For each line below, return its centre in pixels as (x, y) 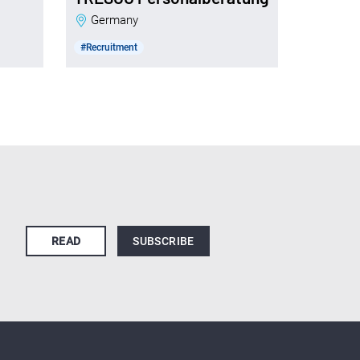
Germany (119, 20)
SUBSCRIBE (164, 241)
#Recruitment (109, 48)
